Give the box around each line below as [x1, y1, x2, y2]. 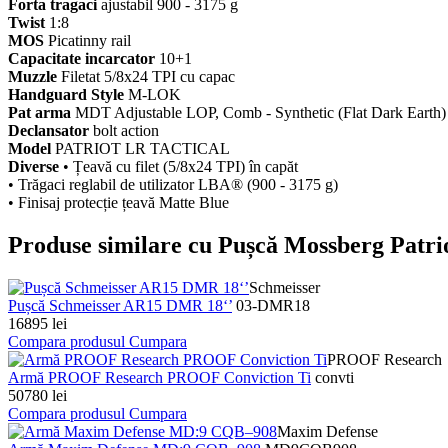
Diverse [8, 158, 59, 176]
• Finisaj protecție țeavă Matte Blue [8, 194, 229, 212]
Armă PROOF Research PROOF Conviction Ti [8, 369, 311, 387]
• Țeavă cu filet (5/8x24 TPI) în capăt [63, 158, 298, 176]
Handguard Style [8, 86, 124, 104]
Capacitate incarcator [8, 50, 155, 68]
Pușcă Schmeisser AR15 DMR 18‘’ [8, 297, 232, 315]
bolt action [93, 122, 159, 140]
